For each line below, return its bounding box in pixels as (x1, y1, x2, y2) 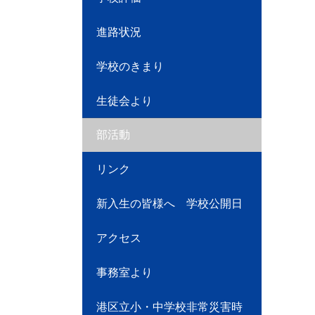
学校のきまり (96, 60, 164, 72)
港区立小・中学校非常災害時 (96, 301, 243, 313)
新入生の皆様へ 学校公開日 (96, 198, 243, 210)
